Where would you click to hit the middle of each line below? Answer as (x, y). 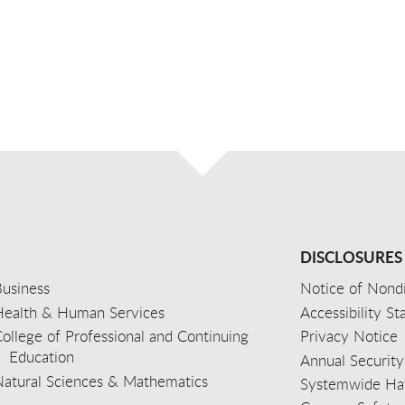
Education (42, 357)
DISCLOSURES (352, 257)
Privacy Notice (349, 336)
